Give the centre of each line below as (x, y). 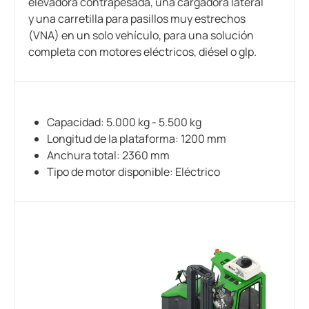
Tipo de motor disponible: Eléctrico (134, 172)
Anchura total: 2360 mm (109, 156)
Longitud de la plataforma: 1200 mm (137, 139)
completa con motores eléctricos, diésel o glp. (142, 52)
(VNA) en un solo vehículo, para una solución (141, 36)
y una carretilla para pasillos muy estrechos (137, 19)
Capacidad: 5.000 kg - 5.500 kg (124, 122)
